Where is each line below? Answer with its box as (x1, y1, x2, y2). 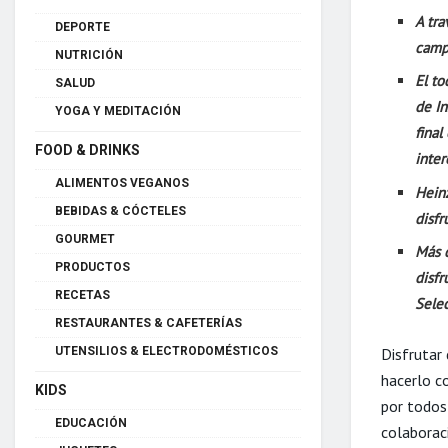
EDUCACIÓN (55, 415, 127, 430)
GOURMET (55, 231, 115, 246)
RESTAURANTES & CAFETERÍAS (55, 315, 242, 330)
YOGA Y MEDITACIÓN (55, 103, 181, 118)
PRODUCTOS (55, 259, 130, 274)
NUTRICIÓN (55, 47, 123, 62)
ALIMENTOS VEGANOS (55, 175, 189, 190)
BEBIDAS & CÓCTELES (55, 203, 186, 218)
